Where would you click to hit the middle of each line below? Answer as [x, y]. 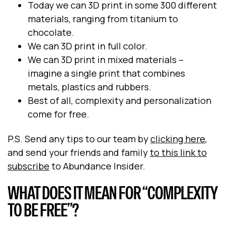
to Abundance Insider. [97, 166]
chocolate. [51, 32]
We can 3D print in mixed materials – [106, 59]
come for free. [59, 114]
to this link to [178, 153]
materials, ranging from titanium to [103, 18]
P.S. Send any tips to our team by [78, 139]
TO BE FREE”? [43, 210]
